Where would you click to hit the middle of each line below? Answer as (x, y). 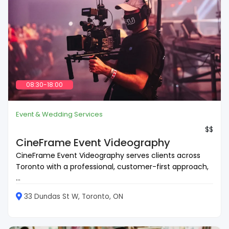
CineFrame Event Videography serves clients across (108, 155)
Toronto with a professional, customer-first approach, (112, 166)
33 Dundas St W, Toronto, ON (74, 196)
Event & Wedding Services (59, 114)
